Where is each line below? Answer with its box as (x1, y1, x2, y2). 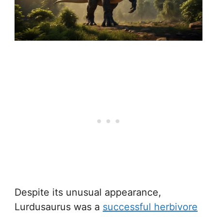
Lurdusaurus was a (15, 201, 103, 213)
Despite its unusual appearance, (15, 186, 161, 199)
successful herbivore (103, 201, 198, 213)
